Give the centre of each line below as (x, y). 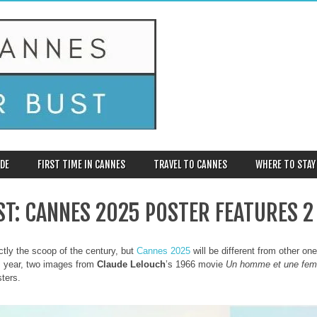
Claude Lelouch (131, 264)
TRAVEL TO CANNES (190, 165)
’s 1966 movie (196, 264)
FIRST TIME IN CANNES (81, 165)
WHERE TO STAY (286, 165)
